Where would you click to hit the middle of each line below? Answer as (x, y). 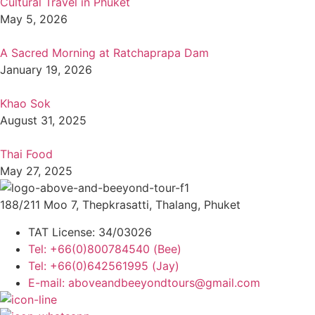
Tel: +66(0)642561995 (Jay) (104, 265)
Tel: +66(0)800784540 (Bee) (105, 249)
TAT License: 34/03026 (90, 232)
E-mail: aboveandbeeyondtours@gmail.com (144, 282)
